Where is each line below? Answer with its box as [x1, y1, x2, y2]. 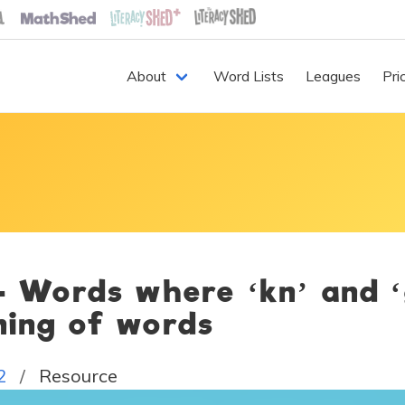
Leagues [306, 67, 361, 85]
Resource [39, 364, 118, 387]
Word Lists [213, 67, 284, 85]
